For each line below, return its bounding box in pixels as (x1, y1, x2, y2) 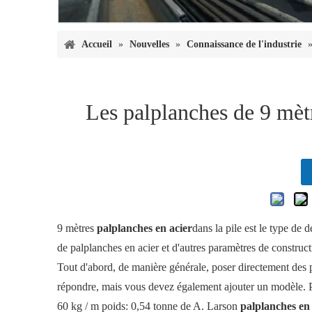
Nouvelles (130, 39, 169, 50)
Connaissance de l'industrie (187, 39, 302, 50)
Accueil (81, 39, 112, 50)
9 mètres (57, 222, 97, 235)
